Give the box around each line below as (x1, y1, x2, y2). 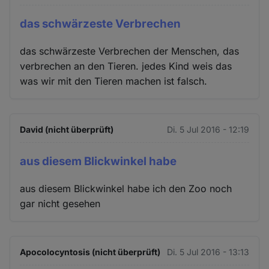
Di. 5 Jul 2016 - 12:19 (166, 124, 249, 135)
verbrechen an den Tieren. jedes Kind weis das (20, 60, 232, 73)
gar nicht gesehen (20, 197, 101, 210)
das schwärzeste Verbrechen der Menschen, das (20, 45, 240, 58)
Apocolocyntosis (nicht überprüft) (20, 246, 161, 257)
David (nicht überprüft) (20, 124, 114, 135)
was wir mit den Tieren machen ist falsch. (20, 75, 208, 88)
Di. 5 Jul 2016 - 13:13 (166, 246, 249, 257)
